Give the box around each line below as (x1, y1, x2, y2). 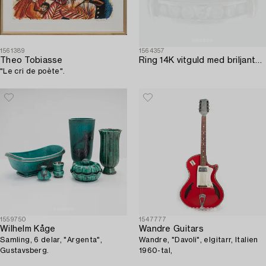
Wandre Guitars (139, 225, 204, 234)
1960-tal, (139, 247, 173, 255)
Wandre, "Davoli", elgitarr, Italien (139, 236, 236, 244)
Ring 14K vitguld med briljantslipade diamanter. (255, 56, 262, 65)
